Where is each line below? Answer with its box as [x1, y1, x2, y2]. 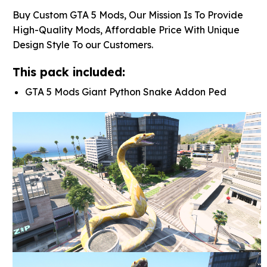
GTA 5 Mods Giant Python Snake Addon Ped [24, 86, 226, 98]
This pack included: [12, 64, 125, 79]
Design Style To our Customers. [12, 38, 153, 51]
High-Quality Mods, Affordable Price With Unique [12, 23, 240, 36]
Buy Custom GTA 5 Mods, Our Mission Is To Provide [12, 8, 243, 21]
